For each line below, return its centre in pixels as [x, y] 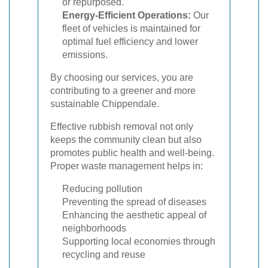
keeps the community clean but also [126, 139]
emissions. [85, 54]
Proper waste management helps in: [127, 166]
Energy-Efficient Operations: [127, 15]
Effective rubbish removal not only [122, 126]
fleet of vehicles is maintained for [131, 28]
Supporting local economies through [139, 241]
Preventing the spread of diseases [134, 202]
